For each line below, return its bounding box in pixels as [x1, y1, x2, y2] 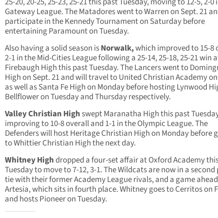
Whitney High [5, 154, 54, 166]
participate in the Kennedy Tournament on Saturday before [5, 16, 205, 28]
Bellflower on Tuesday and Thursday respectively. [5, 91, 171, 103]
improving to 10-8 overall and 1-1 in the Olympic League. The [5, 118, 208, 130]
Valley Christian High [5, 108, 82, 120]
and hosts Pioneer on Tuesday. [5, 193, 107, 205]
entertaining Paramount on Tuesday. [5, 25, 129, 37]
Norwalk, [101, 42, 135, 54]
